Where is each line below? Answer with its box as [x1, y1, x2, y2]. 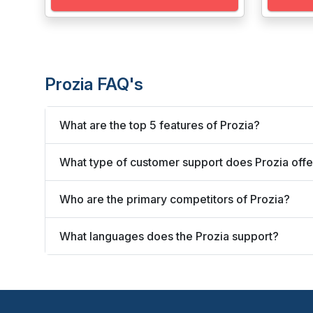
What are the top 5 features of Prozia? [59, 117, 260, 132]
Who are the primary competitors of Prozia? [59, 191, 290, 206]
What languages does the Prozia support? [59, 228, 279, 243]
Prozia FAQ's [45, 74, 143, 94]
